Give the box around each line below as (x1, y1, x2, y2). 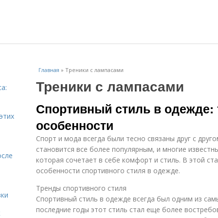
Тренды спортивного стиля (36, 183, 127, 193)
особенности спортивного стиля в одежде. (36, 166, 180, 175)
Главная (38, 66, 59, 73)
